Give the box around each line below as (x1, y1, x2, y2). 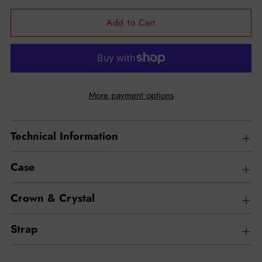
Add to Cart (106, 16, 156, 29)
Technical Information (11, 127, 118, 144)
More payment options (88, 88, 174, 102)
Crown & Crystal (11, 189, 95, 206)
